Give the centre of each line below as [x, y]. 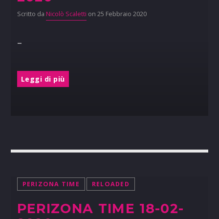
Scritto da [31, 14]
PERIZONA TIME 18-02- [100, 209]
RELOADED [110, 184]
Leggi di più [43, 79]
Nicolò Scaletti [66, 14]
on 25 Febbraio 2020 [116, 14]
